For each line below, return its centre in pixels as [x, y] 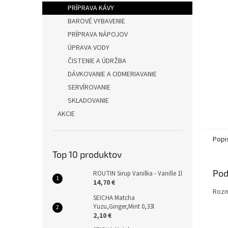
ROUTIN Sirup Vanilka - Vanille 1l [138, 174]
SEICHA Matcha [114, 198]
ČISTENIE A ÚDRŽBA [97, 61]
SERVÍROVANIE [89, 88]
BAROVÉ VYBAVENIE [96, 21]
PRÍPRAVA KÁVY [91, 8]
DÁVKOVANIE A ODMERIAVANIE [112, 74]
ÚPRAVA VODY [89, 48]
